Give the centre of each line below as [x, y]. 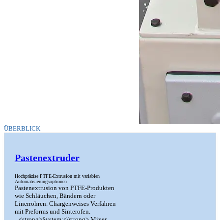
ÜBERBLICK [22, 128]
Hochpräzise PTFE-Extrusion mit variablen [57, 176]
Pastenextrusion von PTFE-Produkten [64, 188]
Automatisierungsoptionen [41, 182]
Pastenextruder [47, 158]
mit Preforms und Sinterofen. [52, 212]
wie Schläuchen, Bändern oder [55, 196]
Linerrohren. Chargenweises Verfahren [65, 204]
